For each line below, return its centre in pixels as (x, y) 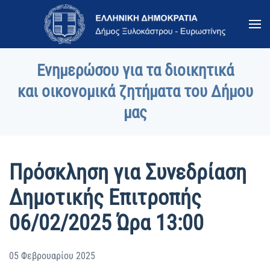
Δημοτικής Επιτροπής (105, 198)
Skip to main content (67, 34)
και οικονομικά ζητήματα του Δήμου (135, 92)
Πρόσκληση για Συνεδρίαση (128, 172)
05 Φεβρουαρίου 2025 (52, 256)
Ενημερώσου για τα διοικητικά (135, 71)
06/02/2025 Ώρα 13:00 (106, 223)
